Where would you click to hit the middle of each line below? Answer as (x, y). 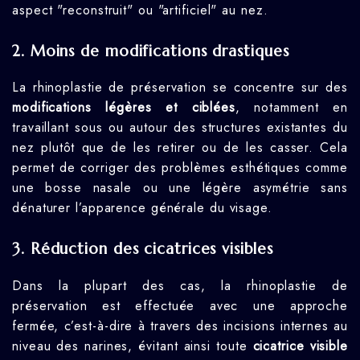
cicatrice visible (300, 346)
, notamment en (291, 108)
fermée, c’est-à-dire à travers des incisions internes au (180, 326)
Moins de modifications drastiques (160, 51)
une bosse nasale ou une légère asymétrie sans (180, 188)
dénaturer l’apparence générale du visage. (142, 208)
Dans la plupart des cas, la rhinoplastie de (180, 286)
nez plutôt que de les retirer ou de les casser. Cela (180, 148)
